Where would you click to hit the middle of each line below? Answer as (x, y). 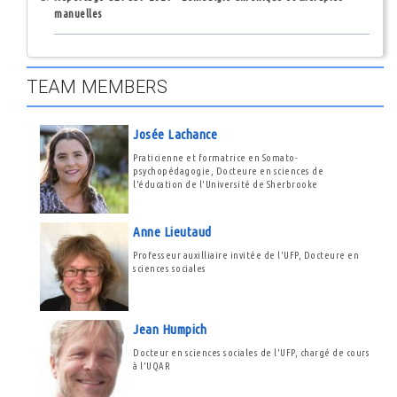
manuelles (78, 13)
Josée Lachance (175, 134)
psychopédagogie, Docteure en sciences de (228, 171)
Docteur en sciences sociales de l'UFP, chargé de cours (251, 353)
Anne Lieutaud (172, 232)
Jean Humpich (170, 329)
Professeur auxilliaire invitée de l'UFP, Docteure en (246, 255)
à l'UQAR (152, 366)
